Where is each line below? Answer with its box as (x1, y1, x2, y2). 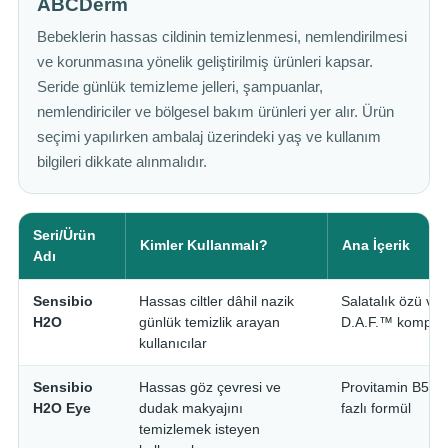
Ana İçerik (342, 237, 410, 253)
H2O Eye (33, 400, 91, 416)
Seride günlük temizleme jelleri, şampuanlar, (37, 79, 323, 95)
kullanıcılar (139, 335, 207, 351)
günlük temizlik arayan (139, 314, 280, 330)
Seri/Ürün (33, 227, 96, 243)
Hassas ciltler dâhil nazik (139, 293, 294, 309)
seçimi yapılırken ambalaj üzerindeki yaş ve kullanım (37, 129, 381, 145)
